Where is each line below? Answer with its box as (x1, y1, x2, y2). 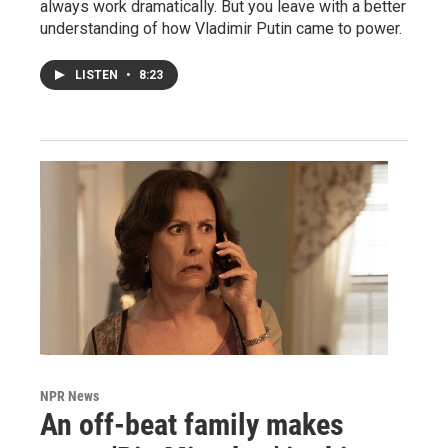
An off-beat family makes (40, 407, 344, 442)
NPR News (40, 388, 99, 404)
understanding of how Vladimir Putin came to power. (40, 19, 402, 39)
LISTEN (75, 68, 121, 83)
